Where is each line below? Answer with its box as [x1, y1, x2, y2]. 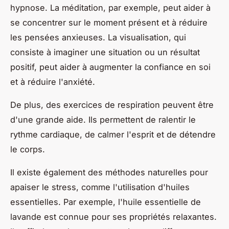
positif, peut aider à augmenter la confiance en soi [10, 61, 211, 72]
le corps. [10, 144, 45, 154]
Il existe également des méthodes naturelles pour [10, 167, 208, 177]
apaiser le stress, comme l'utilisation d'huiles [10, 181, 190, 192]
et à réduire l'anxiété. [10, 76, 95, 87]
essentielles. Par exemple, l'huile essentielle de [10, 196, 201, 207]
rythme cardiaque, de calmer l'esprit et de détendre [10, 129, 216, 140]
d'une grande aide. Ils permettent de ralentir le [10, 114, 196, 125]
